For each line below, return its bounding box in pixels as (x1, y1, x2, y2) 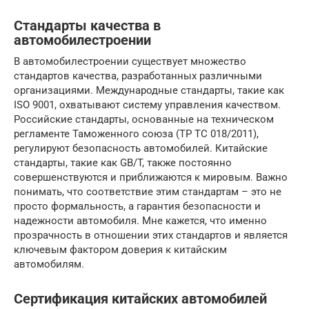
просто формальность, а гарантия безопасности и (14, 199, 261, 212)
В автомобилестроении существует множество (14, 54, 246, 68)
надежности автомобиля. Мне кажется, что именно (14, 214, 267, 227)
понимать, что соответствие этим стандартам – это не (14, 185, 281, 198)
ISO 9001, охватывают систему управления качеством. (14, 98, 281, 111)
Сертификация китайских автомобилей (14, 290, 267, 307)
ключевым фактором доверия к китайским (14, 243, 227, 256)
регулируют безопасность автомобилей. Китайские (14, 141, 268, 154)
